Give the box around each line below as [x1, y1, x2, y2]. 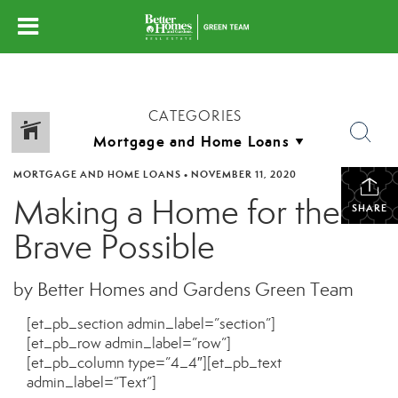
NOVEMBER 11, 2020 [191, 168, 297, 180]
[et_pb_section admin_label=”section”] [27, 314, 275, 333]
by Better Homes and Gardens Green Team [13, 278, 354, 301]
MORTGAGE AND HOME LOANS [13, 168, 181, 180]
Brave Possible [13, 226, 215, 268]
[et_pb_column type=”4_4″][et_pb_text [27, 354, 282, 372]
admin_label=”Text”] [27, 373, 156, 392]
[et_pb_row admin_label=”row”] [27, 334, 231, 353]
